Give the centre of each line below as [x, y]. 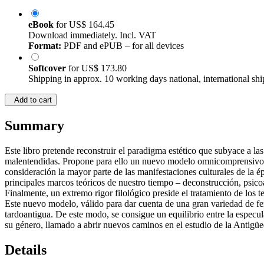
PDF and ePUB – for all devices [123, 46]
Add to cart [31, 100]
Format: [45, 46]
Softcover [48, 68]
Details [26, 250]
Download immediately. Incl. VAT [92, 35]
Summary [34, 126]
